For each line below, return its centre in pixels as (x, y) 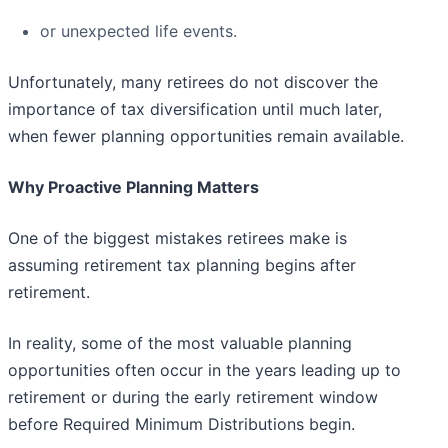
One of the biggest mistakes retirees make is (177, 238)
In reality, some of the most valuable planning (180, 343)
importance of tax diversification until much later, (195, 109)
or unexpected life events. (138, 31)
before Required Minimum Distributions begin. (181, 424)
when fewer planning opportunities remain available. (206, 136)
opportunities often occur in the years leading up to (204, 370)
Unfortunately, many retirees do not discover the (193, 82)
